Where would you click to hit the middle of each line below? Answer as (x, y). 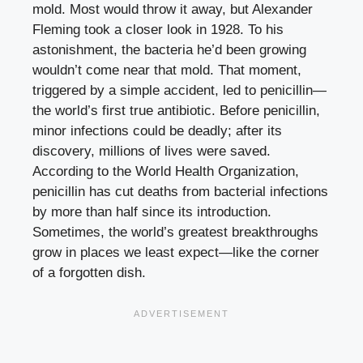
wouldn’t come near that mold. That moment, (167, 70)
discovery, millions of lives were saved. (152, 152)
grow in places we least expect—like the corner (176, 253)
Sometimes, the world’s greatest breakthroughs (175, 233)
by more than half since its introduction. (152, 212)
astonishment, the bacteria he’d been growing (169, 50)
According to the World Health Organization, (166, 172)
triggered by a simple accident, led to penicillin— (179, 91)
